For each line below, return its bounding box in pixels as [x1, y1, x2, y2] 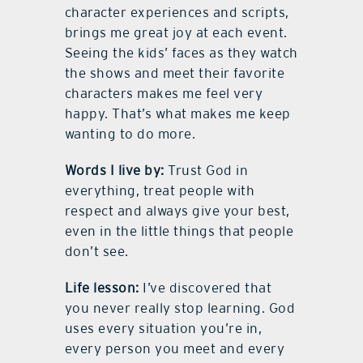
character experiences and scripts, [64, 4, 289, 21]
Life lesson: [64, 280, 139, 297]
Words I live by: [64, 162, 164, 179]
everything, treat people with [64, 182, 255, 199]
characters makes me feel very [64, 85, 263, 102]
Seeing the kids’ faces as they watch [64, 45, 298, 62]
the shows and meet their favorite [64, 65, 285, 82]
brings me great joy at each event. [64, 24, 288, 41]
